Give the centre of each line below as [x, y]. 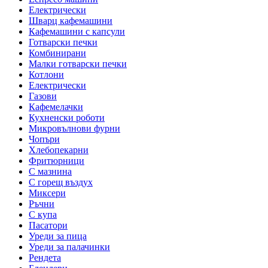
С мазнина [50, 172]
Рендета [45, 258]
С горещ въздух [61, 182]
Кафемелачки [56, 107]
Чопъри [44, 139]
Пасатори [48, 226]
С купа [43, 215]
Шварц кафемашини [71, 21]
